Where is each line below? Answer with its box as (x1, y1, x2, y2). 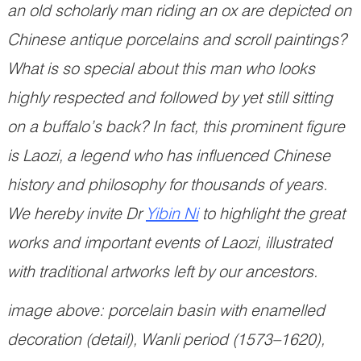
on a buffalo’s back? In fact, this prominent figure (7, 117, 345, 137)
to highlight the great (198, 204, 345, 224)
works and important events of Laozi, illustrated (7, 233, 332, 253)
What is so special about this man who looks (7, 59, 315, 79)
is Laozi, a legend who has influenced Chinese (7, 146, 330, 166)
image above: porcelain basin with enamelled (7, 301, 325, 321)
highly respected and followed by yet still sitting (7, 88, 333, 108)
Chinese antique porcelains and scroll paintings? (7, 30, 346, 50)
